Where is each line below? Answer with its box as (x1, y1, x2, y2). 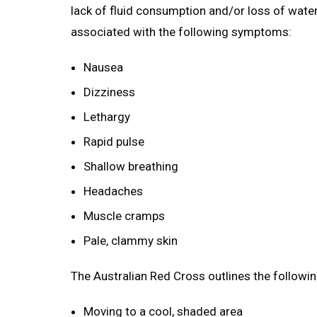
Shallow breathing (83, 159, 178, 174)
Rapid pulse (83, 134, 144, 149)
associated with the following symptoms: (71, 25, 292, 40)
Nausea (83, 60, 123, 75)
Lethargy (83, 110, 130, 125)
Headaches (83, 184, 143, 199)
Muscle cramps (83, 209, 165, 224)
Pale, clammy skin (83, 234, 178, 248)
